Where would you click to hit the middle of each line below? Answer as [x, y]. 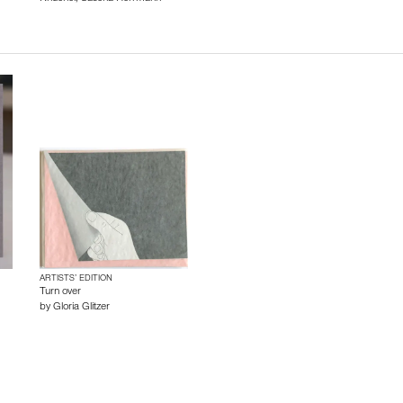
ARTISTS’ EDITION [76, 279]
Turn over [61, 292]
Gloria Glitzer [82, 308]
